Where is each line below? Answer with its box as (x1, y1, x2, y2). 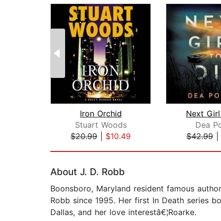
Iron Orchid (79, 109, 122, 119)
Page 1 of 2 (50, 142, 94, 152)
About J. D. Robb (50, 166, 125, 178)
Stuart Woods (74, 120, 127, 130)
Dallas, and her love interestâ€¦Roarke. (50, 207, 196, 218)
